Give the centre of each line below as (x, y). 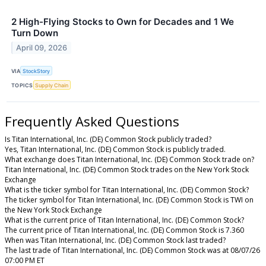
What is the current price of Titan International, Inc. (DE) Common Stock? (124, 220)
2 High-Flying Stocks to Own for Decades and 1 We (123, 22)
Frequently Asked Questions (92, 121)
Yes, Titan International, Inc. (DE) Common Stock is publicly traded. (115, 150)
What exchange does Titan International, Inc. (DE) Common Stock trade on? (129, 160)
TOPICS (22, 85)
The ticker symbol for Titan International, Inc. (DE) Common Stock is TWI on (129, 200)
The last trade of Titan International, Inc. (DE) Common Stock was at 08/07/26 (132, 251)
